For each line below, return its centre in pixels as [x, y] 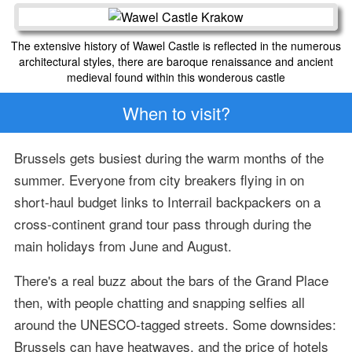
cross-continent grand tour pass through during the [162, 224]
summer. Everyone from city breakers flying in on [159, 180]
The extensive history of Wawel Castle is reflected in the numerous [176, 45]
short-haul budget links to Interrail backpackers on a [167, 202]
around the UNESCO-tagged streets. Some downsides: [175, 324]
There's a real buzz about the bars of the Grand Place [171, 280]
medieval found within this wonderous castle [176, 77]
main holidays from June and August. [123, 246]
